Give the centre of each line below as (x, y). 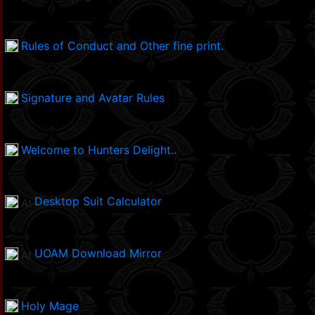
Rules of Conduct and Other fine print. (122, 46)
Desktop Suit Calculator (98, 201)
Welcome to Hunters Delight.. (99, 150)
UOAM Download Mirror (98, 253)
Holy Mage (50, 306)
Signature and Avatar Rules (93, 98)
